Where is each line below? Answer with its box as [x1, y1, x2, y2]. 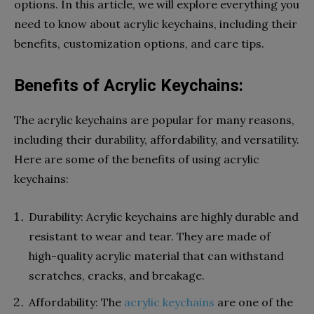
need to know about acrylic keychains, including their [14, 16, 297, 31]
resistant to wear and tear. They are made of [29, 228, 271, 243]
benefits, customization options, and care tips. [14, 36, 264, 50]
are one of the [214, 294, 293, 309]
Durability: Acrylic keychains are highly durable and [29, 209, 299, 224]
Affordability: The [29, 294, 124, 309]
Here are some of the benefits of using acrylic [14, 151, 259, 166]
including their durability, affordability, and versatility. [14, 132, 299, 146]
